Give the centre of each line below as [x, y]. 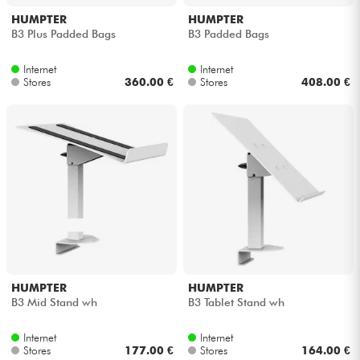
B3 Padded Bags [228, 34]
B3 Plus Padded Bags [63, 34]
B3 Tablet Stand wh [236, 303]
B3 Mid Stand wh [54, 303]
